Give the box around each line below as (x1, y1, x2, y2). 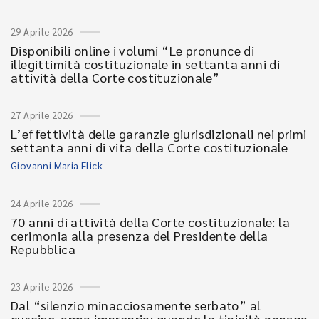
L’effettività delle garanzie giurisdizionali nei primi (11, 125, 307, 142)
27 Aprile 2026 (11, 109, 73, 121)
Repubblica (11, 241, 76, 257)
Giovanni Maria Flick (11, 159, 103, 172)
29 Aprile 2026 (11, 26, 73, 38)
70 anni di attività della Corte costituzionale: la (11, 214, 290, 230)
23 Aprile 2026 (11, 281, 73, 293)
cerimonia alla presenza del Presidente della (11, 227, 268, 244)
